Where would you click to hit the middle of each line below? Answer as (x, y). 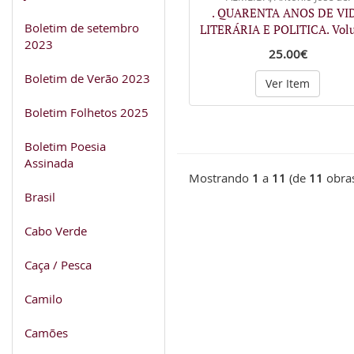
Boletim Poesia (65, 146)
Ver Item (288, 83)
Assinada (49, 162)
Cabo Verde (56, 230)
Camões (46, 332)
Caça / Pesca (58, 264)
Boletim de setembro (82, 27)
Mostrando (220, 177)
